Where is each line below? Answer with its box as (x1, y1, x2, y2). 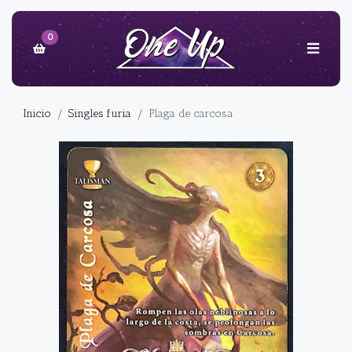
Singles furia (68, 107, 131, 121)
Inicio (23, 107, 51, 121)
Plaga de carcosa (148, 107, 233, 121)
